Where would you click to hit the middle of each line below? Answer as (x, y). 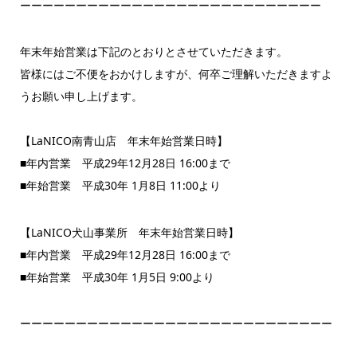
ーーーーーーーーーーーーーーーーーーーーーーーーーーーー (176, 324)
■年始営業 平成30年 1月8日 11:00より (120, 186)
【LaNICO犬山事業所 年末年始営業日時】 (129, 232)
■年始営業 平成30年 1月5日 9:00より (117, 277)
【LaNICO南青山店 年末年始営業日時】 (124, 141)
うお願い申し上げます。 (81, 96)
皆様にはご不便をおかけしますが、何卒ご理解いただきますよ (176, 74)
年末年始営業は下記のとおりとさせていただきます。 (153, 52)
